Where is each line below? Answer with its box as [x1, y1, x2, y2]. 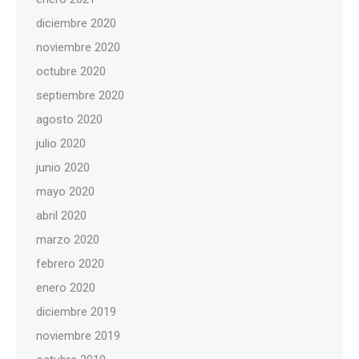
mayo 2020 [36, 184, 95, 199]
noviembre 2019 [36, 329, 120, 343]
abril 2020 [36, 208, 87, 223]
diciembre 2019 [36, 305, 116, 319]
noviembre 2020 [36, 40, 120, 54]
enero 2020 [36, 280, 95, 295]
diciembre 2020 [36, 16, 116, 30]
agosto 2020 [36, 112, 103, 127]
